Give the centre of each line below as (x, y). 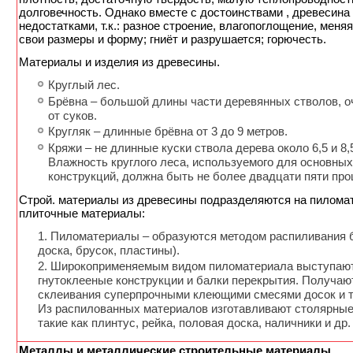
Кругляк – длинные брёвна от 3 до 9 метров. (168, 132)
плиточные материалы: (82, 213)
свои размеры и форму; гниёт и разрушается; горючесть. (173, 39)
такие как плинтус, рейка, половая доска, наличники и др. (194, 322)
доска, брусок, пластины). (109, 250)
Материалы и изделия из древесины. (119, 62)
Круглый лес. (84, 85)
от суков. (72, 115)
